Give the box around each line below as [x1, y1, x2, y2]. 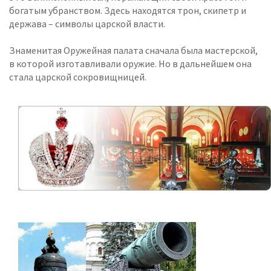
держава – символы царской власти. [9, 18, 165, 30]
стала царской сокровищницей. [9, 71, 146, 83]
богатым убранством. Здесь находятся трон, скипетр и [9, 4, 246, 17]
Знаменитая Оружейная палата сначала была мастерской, [9, 44, 258, 57]
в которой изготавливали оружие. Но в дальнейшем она [9, 57, 252, 70]
